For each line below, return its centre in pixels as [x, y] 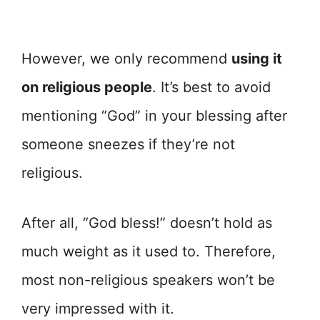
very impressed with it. [98, 309]
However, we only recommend [126, 59]
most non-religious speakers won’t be [148, 280]
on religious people [87, 87]
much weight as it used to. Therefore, [149, 252]
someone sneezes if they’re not [128, 145]
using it [257, 59]
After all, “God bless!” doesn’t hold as [147, 223]
